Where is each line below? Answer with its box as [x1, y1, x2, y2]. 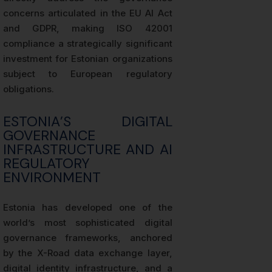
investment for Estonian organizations [3, 53, 172, 65]
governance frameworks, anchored [3, 232, 172, 244]
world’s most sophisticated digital [3, 217, 172, 229]
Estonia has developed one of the [3, 202, 172, 214]
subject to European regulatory [3, 68, 172, 80]
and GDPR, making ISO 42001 [3, 22, 172, 35]
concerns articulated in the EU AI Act [3, 7, 172, 19]
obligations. [3, 83, 54, 95]
